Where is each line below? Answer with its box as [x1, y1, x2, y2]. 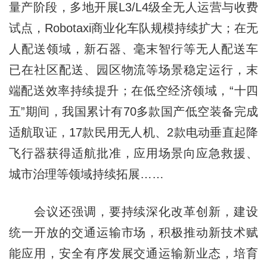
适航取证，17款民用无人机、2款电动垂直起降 [8, 125, 259, 139]
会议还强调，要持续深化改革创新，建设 [8, 204, 259, 218]
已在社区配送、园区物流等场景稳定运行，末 [8, 63, 259, 76]
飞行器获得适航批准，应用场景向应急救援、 [8, 146, 259, 160]
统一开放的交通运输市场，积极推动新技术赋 [8, 225, 259, 239]
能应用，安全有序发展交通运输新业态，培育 [8, 246, 259, 260]
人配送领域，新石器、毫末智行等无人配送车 [8, 42, 259, 55]
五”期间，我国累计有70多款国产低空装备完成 [8, 104, 259, 118]
